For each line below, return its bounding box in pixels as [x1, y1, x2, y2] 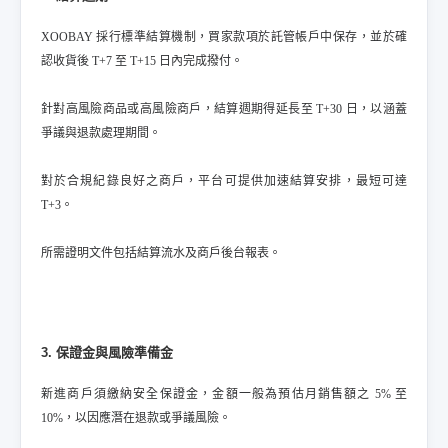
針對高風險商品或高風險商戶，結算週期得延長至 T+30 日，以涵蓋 [41, 102, 407, 116]
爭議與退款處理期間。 [41, 126, 161, 140]
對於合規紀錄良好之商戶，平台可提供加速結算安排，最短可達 [41, 174, 407, 188]
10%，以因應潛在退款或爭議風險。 [41, 411, 231, 425]
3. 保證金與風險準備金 [41, 345, 173, 360]
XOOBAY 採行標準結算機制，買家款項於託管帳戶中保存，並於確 [41, 30, 407, 44]
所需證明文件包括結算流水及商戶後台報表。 [41, 246, 281, 260]
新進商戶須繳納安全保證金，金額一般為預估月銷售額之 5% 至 [41, 387, 407, 401]
